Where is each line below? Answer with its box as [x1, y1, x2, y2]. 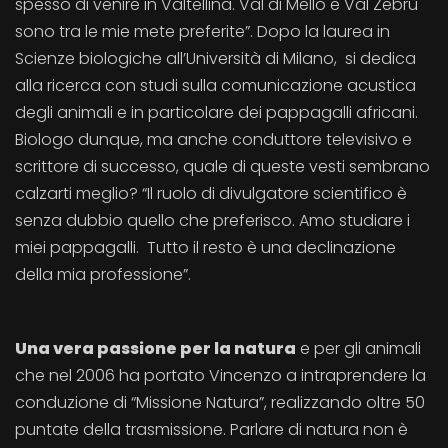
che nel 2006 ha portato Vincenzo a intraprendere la [15, 364, 426, 387]
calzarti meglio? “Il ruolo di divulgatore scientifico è [15, 182, 407, 205]
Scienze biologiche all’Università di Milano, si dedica [15, 47, 416, 70]
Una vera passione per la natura [15, 337, 296, 360]
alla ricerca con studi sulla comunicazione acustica [15, 74, 416, 97]
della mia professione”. [15, 263, 191, 286]
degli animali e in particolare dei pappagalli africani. [15, 101, 418, 124]
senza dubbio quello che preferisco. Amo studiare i [15, 209, 410, 232]
